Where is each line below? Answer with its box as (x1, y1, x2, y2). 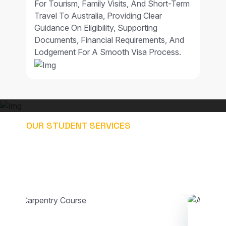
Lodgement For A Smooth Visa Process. (34, 46, 181, 57)
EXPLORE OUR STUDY (26, 140, 150, 157)
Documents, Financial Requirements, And (34, 34, 184, 45)
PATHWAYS (26, 155, 91, 172)
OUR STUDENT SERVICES (26, 119, 131, 131)
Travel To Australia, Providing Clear (34, 10, 162, 21)
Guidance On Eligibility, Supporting (34, 22, 157, 33)
